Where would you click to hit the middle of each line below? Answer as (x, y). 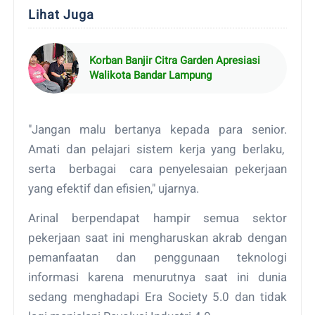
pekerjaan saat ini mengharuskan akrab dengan (157, 237)
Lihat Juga (62, 14)
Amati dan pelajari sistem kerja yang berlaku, (157, 149)
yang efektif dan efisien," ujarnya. (115, 188)
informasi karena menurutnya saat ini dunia (157, 277)
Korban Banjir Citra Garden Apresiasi (175, 60)
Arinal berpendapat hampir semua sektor (157, 218)
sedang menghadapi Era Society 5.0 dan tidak (157, 296)
